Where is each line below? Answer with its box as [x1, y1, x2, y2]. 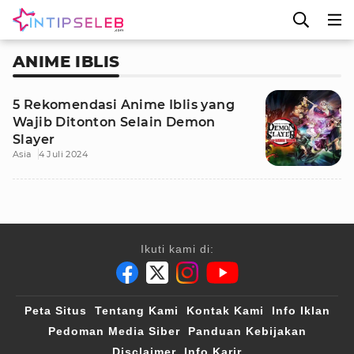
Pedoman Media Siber [47, 325, 180, 337]
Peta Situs [24, 304, 87, 317]
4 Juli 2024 [38, 149, 88, 160]
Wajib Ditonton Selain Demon [13, 115, 216, 130]
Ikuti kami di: [140, 243, 214, 255]
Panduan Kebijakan [187, 325, 307, 337]
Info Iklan [271, 304, 330, 317]
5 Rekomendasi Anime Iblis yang [13, 97, 235, 112]
